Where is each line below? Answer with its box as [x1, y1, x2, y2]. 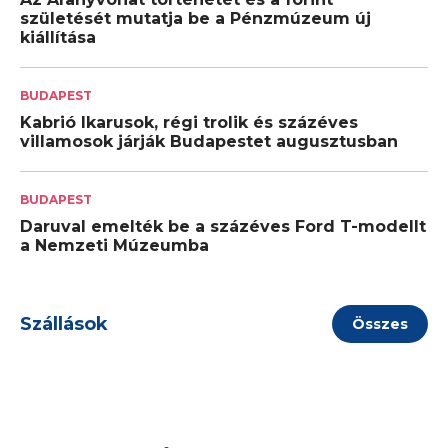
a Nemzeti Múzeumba [20, 236, 209, 256]
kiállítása [20, 28, 96, 48]
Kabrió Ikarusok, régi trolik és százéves [20, 113, 358, 133]
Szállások [20, 313, 108, 336]
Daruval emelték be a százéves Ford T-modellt [20, 217, 426, 237]
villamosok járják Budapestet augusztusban [20, 132, 398, 152]
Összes [351, 315, 408, 334]
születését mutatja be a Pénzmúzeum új [20, 9, 371, 29]
